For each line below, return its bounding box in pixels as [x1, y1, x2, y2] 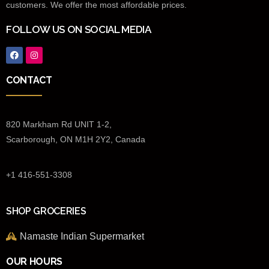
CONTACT [6, 74, 52, 86]
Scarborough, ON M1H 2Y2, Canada [6, 134, 145, 144]
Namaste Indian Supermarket [19, 231, 144, 241]
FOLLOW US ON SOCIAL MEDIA [6, 23, 151, 35]
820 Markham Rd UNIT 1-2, [6, 119, 112, 129]
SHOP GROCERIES [6, 205, 86, 217]
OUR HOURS [6, 255, 63, 267]
